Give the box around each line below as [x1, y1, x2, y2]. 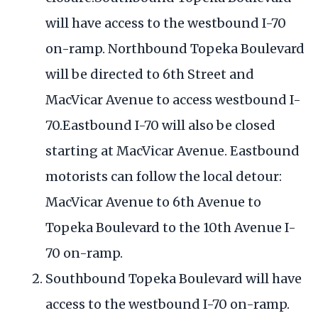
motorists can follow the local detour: [45, 168, 282, 185]
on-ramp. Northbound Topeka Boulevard [45, 40, 305, 57]
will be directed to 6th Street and [45, 66, 254, 83]
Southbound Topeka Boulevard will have [45, 270, 302, 287]
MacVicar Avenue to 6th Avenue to [45, 194, 261, 211]
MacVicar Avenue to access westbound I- [45, 92, 301, 109]
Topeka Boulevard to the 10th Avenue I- [45, 219, 296, 236]
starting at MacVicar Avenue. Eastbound [45, 143, 300, 160]
